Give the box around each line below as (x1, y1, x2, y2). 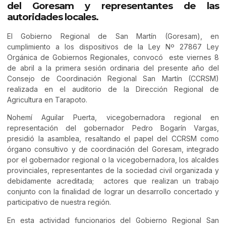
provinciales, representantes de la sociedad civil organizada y (7, 166, 219, 175)
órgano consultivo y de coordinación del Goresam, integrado (7, 145, 219, 154)
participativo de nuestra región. (7, 198, 111, 207)
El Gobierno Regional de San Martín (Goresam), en (7, 32, 219, 41)
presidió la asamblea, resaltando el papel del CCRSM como (7, 134, 219, 143)
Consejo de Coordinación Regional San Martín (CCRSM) (7, 74, 219, 83)
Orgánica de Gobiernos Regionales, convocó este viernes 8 (7, 53, 219, 62)
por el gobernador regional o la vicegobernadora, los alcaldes (7, 155, 219, 164)
